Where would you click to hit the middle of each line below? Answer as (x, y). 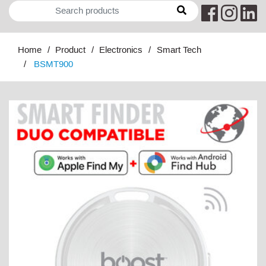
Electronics (121, 51)
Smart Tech (179, 51)
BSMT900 (54, 65)
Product (71, 51)
